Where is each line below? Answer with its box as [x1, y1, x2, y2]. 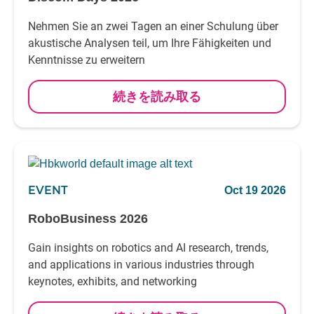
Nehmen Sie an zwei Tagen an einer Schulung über [28, 20, 278, 33]
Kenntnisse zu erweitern [28, 53, 145, 67]
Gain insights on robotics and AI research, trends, [28, 241, 268, 254]
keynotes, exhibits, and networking [28, 275, 197, 288]
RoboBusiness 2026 [28, 212, 148, 226]
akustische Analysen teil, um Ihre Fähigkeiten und [28, 36, 271, 50]
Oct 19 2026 [224, 184, 286, 196]
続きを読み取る [113, 90, 201, 104]
